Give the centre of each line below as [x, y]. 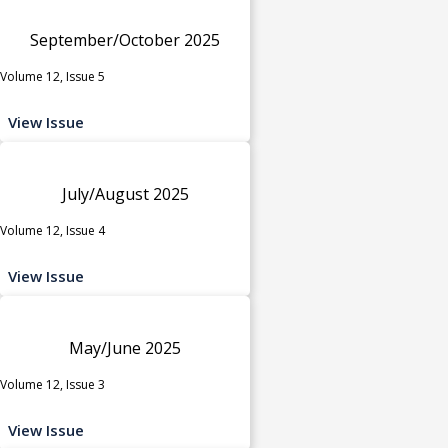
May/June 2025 [125, 347]
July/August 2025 [125, 193]
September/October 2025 [125, 39]
